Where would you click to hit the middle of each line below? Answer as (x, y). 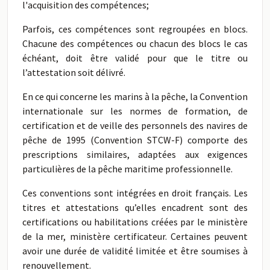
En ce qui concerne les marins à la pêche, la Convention (135, 96)
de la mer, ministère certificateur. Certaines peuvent (135, 236)
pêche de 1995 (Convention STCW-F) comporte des (135, 140)
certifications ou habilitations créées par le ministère (135, 222)
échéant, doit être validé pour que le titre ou (135, 58)
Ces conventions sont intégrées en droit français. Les (135, 193)
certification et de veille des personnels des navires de (135, 125)
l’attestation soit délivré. (74, 72)
